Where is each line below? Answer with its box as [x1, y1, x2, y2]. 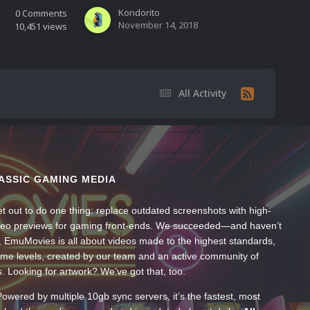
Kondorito [118, 6, 160, 19]
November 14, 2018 [118, 18, 198, 31]
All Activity [179, 86, 226, 100]
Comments [22, 6, 67, 19]
